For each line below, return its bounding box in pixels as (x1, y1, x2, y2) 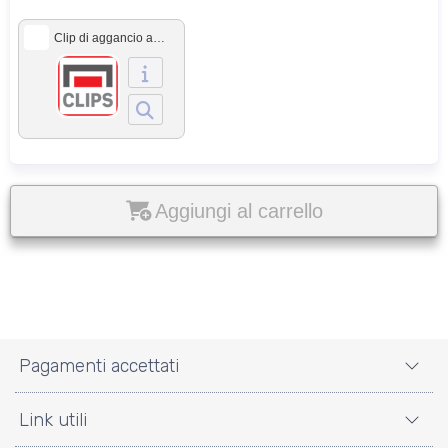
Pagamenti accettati (19, 354, 179, 377)
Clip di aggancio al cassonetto (153, 31, 165, 45)
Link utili (19, 408, 87, 431)
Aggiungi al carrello (154, 200, 323, 222)
